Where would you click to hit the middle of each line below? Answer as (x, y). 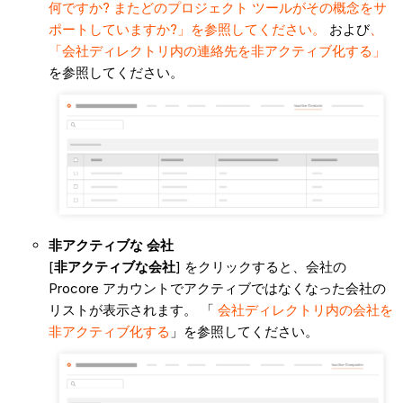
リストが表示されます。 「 (133, 309)
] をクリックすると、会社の (260, 266)
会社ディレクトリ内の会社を (305, 309)
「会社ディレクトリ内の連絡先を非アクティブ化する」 (217, 51)
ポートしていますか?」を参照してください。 (187, 30)
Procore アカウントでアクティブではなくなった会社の (217, 288)
